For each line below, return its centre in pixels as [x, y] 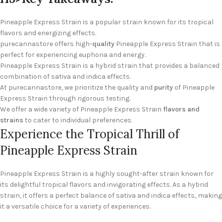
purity [164, 88]
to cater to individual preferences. [78, 120]
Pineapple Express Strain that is [167, 44]
